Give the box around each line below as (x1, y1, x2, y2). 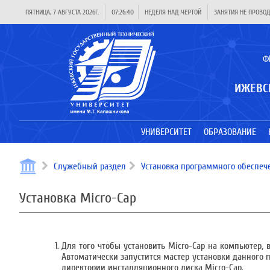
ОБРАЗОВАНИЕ (203, 127, 256, 137)
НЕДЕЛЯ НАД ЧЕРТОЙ (145, 8, 201, 16)
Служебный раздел (54, 161, 126, 172)
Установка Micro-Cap (19, 190, 136, 206)
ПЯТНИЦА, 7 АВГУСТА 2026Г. (25, 8, 99, 16)
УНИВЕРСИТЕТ (140, 127, 192, 137)
